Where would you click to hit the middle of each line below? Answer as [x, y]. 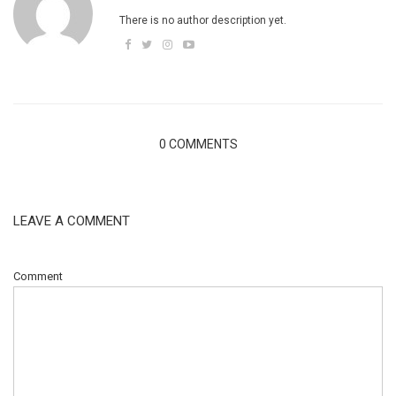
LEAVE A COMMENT [72, 221]
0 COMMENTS [198, 144]
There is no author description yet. [203, 20]
